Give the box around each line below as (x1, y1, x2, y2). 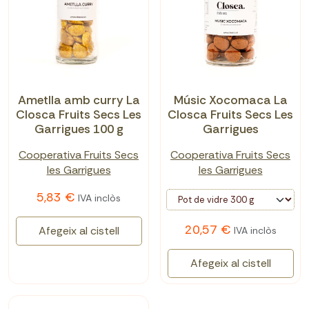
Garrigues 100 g (34, 121, 123, 137)
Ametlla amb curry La (17, 92, 140, 108)
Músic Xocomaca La (173, 92, 288, 108)
